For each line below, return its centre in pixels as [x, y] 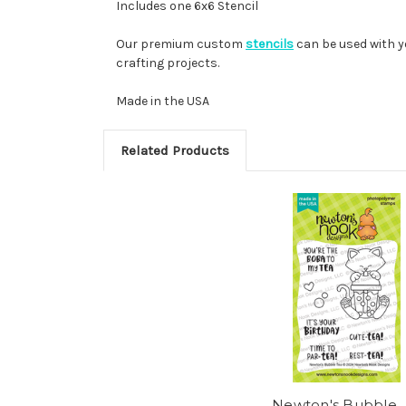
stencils [270, 43]
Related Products [174, 150]
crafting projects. [168, 63]
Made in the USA [163, 101]
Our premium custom [181, 43]
